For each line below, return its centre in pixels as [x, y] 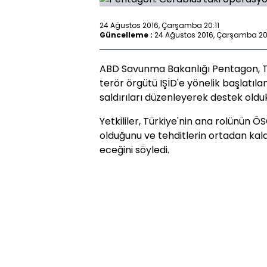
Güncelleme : [126, 35]
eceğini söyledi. [134, 150]
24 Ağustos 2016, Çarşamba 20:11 [159, 25]
